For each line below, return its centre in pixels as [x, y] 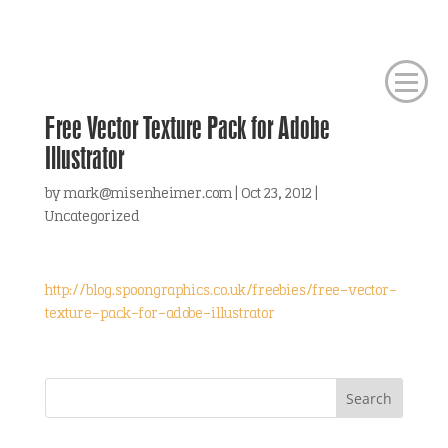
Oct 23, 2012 [276, 194]
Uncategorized [92, 217]
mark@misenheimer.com [147, 194]
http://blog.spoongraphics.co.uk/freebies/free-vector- [220, 291]
